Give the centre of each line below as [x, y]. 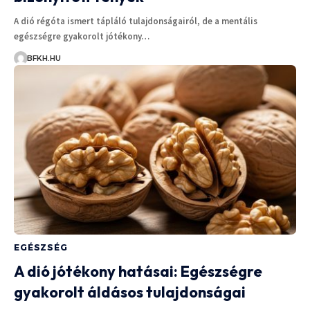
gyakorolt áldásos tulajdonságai [130, 292]
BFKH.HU [44, 58]
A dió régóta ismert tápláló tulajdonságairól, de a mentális [136, 21]
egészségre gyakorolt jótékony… [82, 37]
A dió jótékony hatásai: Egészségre [138, 272]
